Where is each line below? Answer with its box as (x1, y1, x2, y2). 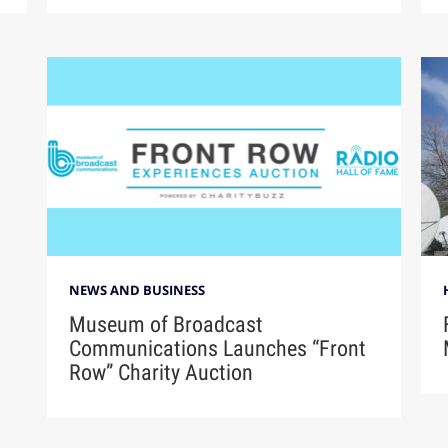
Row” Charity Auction (69, 359, 254, 385)
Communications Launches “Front (69, 335, 367, 361)
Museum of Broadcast (69, 311, 264, 337)
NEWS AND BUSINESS (69, 280, 206, 299)
